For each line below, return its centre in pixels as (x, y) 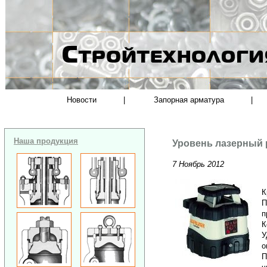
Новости (81, 100)
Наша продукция (46, 141)
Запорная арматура (189, 100)
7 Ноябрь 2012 (198, 164)
